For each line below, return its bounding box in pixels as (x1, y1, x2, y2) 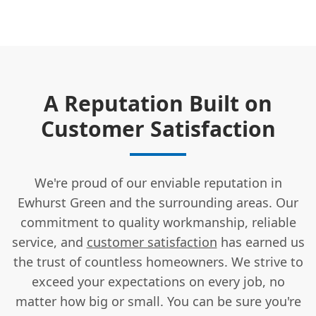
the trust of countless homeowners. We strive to (13, 253, 303, 270)
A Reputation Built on (44, 88, 272, 118)
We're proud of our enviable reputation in (34, 174, 282, 191)
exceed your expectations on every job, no (31, 272, 285, 290)
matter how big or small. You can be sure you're (15, 292, 301, 310)
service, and (11, 233, 87, 250)
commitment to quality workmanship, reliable (20, 213, 296, 231)
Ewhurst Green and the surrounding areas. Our (18, 193, 298, 211)
